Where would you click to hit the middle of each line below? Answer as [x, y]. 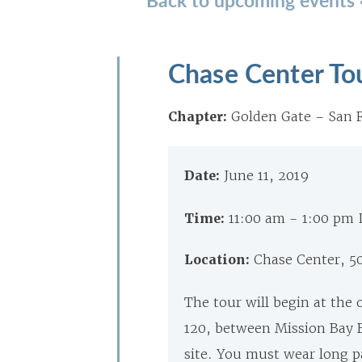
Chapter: [198, 117]
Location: [219, 260]
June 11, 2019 [266, 175]
